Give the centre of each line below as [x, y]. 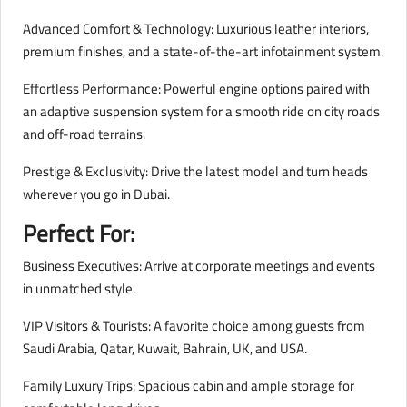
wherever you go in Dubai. [96, 194]
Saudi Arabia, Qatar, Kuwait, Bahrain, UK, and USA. [165, 349]
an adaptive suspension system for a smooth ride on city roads [201, 112]
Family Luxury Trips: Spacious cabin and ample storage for [189, 386]
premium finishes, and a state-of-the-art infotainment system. [203, 52]
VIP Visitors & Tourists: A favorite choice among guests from [194, 326]
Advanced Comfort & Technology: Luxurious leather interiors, [196, 29]
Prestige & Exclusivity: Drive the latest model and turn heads [195, 172]
